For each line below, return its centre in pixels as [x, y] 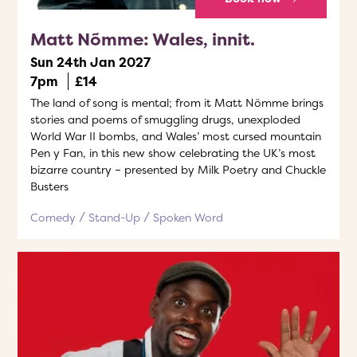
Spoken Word [188, 217]
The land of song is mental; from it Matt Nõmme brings [177, 102]
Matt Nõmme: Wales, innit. [143, 39]
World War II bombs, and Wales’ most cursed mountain [176, 136]
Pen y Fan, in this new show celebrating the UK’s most [173, 153]
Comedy [53, 217]
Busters [49, 186]
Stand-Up [114, 217]
